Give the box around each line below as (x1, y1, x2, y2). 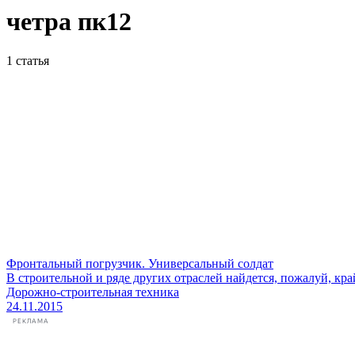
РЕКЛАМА (13, 318, 49, 326)
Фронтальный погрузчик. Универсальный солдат (6, 256, 273, 270)
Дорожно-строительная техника (6, 284, 179, 299)
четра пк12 (6, 7, 132, 36)
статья (13, 53, 49, 67)
